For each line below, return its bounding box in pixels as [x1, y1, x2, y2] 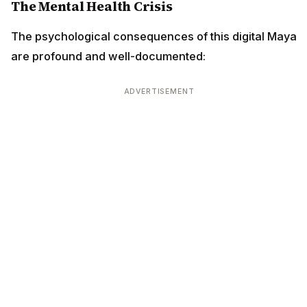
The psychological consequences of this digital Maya [11, 29, 297, 43]
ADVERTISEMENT [123, 86, 195, 96]
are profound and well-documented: [11, 49, 206, 63]
